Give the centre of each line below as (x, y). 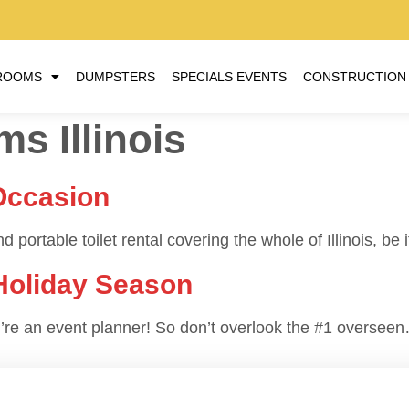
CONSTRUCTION (355, 77)
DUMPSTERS (116, 77)
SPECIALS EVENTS (230, 77)
